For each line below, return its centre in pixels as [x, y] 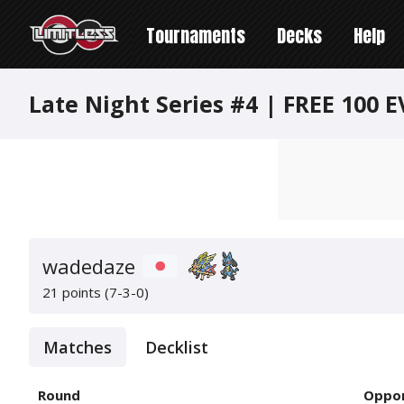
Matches [78, 347]
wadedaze [89, 266]
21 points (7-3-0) [96, 292]
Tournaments [196, 36]
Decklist [177, 347]
